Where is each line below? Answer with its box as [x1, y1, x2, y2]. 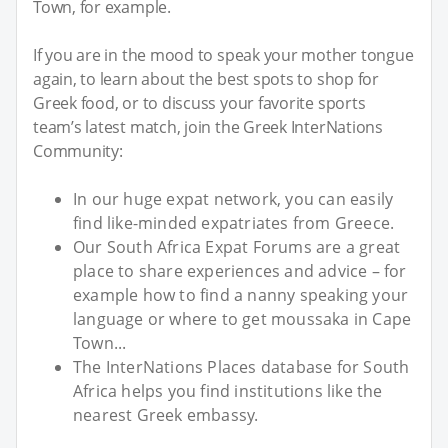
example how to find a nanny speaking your [73, 284, 409, 307]
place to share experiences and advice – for [73, 260, 407, 283]
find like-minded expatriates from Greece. [73, 212, 395, 235]
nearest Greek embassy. [73, 404, 259, 427]
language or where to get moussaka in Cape [73, 308, 412, 331]
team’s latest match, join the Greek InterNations [33, 116, 383, 139]
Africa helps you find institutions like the [73, 380, 383, 403]
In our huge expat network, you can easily [73, 188, 394, 211]
